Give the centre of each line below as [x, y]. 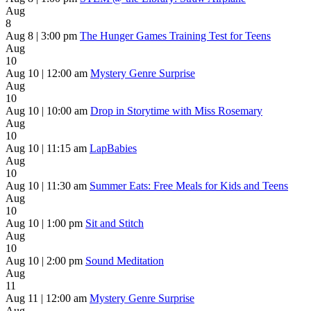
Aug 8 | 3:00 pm [41, 36]
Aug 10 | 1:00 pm [44, 224]
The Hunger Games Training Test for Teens [175, 36]
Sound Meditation [125, 261]
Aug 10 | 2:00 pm [44, 261]
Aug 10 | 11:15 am [46, 149]
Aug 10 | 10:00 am [47, 111]
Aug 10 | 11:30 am [46, 186]
